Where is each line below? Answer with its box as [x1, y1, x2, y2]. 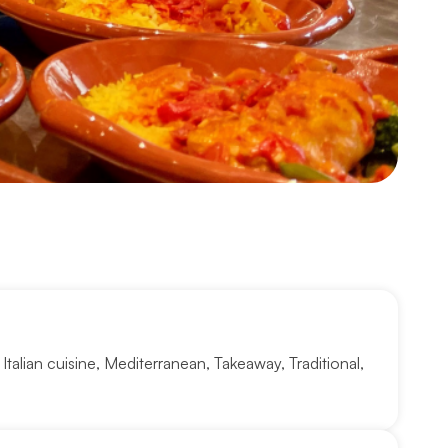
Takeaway [213, 353, 281, 374]
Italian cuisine [2, 353, 96, 374]
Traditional [288, 353, 360, 374]
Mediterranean [103, 353, 206, 374]
